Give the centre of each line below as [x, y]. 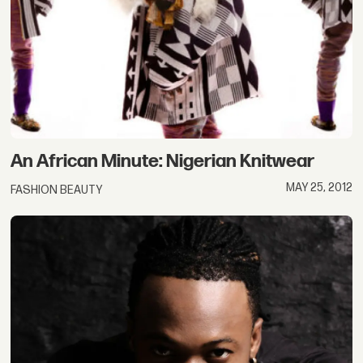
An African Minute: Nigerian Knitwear [163, 162]
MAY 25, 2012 [319, 188]
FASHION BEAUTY [57, 190]
